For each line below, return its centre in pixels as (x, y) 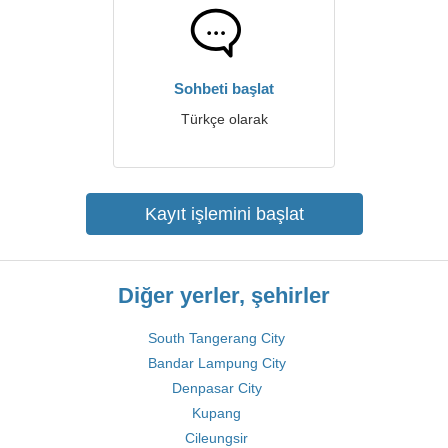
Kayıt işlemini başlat (224, 214)
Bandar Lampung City (216, 363)
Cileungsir (216, 438)
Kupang (216, 413)
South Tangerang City (216, 338)
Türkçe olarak (224, 119)
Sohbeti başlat (224, 88)
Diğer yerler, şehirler (224, 295)
